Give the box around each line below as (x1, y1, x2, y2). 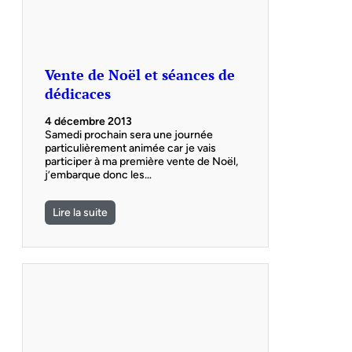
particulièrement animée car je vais (45, 141, 216, 155)
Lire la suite (53, 205, 108, 219)
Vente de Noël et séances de (45, 64, 235, 84)
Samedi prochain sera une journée (45, 127, 213, 141)
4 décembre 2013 (45, 114, 132, 128)
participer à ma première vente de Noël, (45, 154, 238, 168)
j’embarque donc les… (45, 167, 152, 181)
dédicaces (45, 83, 111, 103)
